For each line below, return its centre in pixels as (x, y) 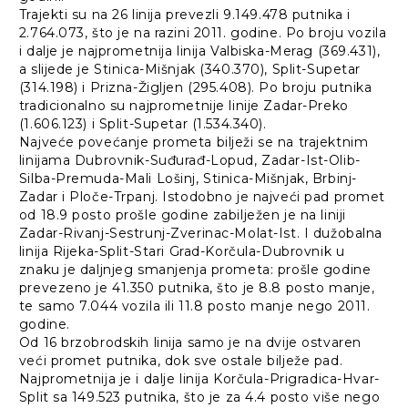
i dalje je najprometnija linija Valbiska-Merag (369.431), (199, 51)
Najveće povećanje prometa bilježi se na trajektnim (194, 143)
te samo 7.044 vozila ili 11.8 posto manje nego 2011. (194, 306)
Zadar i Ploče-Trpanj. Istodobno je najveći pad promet (202, 197)
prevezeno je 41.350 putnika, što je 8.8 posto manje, (197, 288)
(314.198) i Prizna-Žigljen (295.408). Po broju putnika (195, 88)
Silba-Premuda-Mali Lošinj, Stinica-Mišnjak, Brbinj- (188, 179)
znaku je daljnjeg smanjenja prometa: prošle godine (195, 270)
